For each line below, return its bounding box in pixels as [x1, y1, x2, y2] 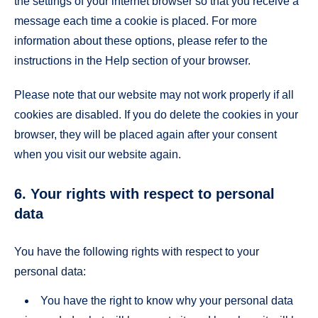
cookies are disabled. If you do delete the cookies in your [14, 109, 298, 121]
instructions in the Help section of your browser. [14, 54, 251, 67]
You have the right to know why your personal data [40, 294, 293, 307]
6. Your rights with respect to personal [14, 186, 275, 202]
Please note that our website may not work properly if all [14, 89, 294, 102]
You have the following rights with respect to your [14, 246, 259, 258]
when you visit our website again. [14, 148, 181, 161]
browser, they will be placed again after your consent [14, 128, 277, 141]
